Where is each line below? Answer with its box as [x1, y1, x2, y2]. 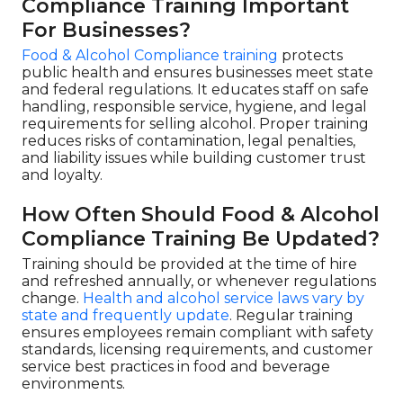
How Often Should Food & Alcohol [22, 202, 380, 227]
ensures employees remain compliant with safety [22, 324, 373, 341]
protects [278, 47, 343, 64]
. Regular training [229, 307, 354, 324]
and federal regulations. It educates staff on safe [22, 81, 369, 98]
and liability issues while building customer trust [22, 149, 366, 166]
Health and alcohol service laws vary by [83, 290, 364, 307]
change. [22, 290, 83, 307]
